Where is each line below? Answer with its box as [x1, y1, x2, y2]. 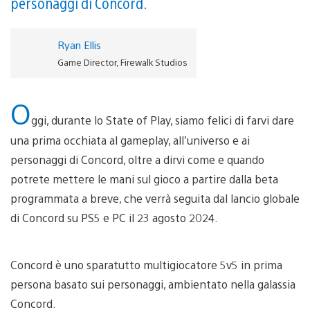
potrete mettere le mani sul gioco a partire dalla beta [10, 171, 278, 186]
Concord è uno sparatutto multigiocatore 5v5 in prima [10, 257, 282, 272]
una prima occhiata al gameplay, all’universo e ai [10, 132, 250, 147]
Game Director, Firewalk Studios [57, 55, 188, 68]
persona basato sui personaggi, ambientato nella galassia [10, 276, 295, 291]
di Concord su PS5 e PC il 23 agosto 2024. [10, 210, 218, 225]
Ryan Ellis [57, 37, 101, 51]
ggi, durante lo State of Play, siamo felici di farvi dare [31, 112, 294, 127]
